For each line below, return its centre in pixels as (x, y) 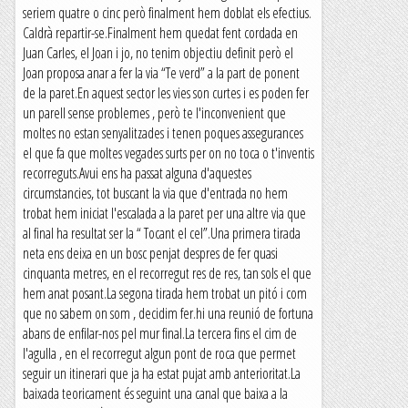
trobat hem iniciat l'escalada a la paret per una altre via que (164, 213)
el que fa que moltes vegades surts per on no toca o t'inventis (168, 153)
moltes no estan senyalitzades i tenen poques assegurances (163, 133)
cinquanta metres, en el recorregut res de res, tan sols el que (167, 273)
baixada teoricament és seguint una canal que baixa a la (155, 393)
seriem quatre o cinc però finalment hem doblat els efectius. (167, 13)
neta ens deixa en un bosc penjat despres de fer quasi (150, 253)
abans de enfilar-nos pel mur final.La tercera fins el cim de (160, 333)
